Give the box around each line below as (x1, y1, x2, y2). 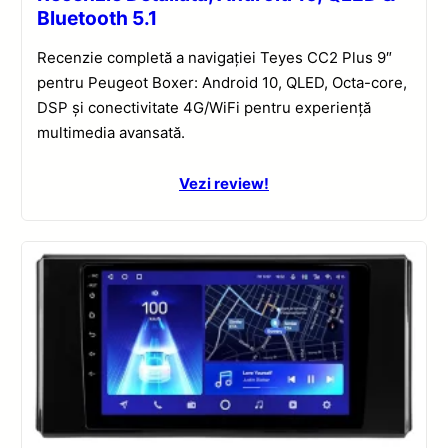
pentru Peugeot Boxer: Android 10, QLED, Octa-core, (37, 72, 408, 92)
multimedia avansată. (37, 122, 186, 142)
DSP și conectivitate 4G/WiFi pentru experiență (37, 97, 372, 117)
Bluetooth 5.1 (37, 5, 158, 30)
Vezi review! (179, 173, 269, 193)
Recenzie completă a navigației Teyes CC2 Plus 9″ (37, 47, 393, 67)
